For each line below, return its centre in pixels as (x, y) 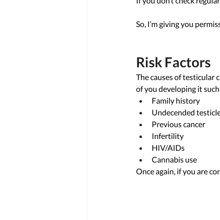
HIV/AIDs (169, 148)
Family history (177, 100)
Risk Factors (173, 62)
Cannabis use (174, 159)
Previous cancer (179, 124)
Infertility (168, 136)
